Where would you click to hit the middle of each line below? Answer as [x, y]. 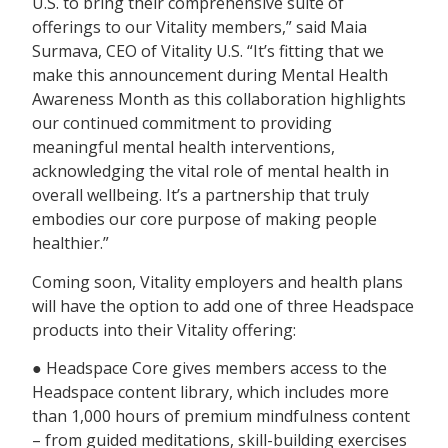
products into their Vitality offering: [164, 329]
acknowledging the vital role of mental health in [211, 171]
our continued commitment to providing [182, 123]
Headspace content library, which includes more [211, 392]
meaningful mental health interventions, [184, 147]
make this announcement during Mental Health [210, 75]
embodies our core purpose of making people [205, 219]
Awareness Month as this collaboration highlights [219, 99]
